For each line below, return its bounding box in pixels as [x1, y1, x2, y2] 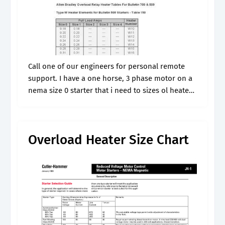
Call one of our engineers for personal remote [28, 62, 185, 71]
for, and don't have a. [28, 98, 100, 107]
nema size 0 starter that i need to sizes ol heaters [28, 86, 195, 95]
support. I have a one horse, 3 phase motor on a [28, 74, 192, 83]
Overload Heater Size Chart [28, 132, 189, 148]
